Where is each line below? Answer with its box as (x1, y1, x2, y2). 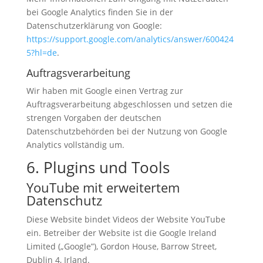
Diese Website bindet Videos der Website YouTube (26, 214, 225, 225)
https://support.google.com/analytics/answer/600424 (26, 33, 234, 45)
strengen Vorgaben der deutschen (26, 112, 161, 124)
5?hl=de (26, 47, 57, 59)
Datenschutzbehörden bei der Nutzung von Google (26, 126, 227, 137)
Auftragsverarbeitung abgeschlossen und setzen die (26, 99, 232, 110)
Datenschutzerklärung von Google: (26, 20, 162, 32)
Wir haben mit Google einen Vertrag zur (26, 85, 183, 97)
